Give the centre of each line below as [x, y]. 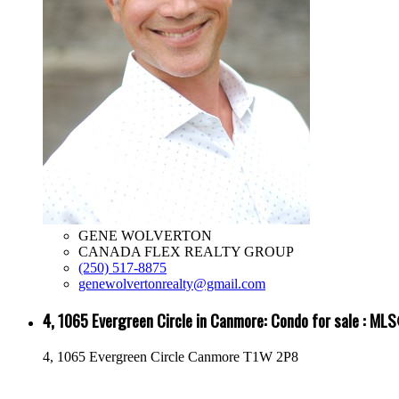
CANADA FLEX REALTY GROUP [186, 251]
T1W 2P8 [271, 357]
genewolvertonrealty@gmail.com [172, 283]
